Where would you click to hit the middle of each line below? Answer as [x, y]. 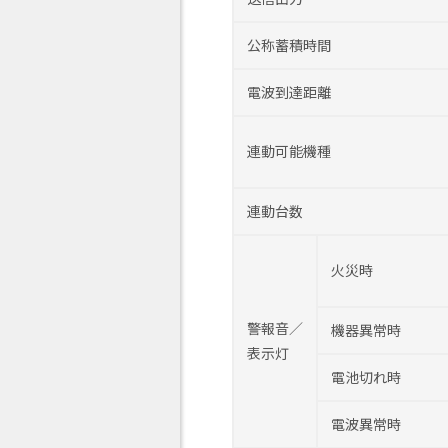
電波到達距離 [289, 91]
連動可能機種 [289, 150]
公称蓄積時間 [289, 44]
